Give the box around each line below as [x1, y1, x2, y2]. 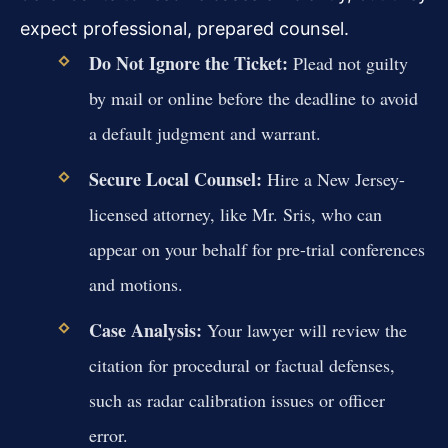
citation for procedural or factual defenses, [88, 353, 395, 378]
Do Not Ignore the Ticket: [88, 49, 288, 76]
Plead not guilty [287, 50, 408, 75]
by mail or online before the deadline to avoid [88, 85, 418, 110]
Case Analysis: [88, 317, 202, 344]
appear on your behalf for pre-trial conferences [88, 237, 425, 262]
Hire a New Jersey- [261, 167, 405, 192]
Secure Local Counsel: [88, 166, 262, 193]
